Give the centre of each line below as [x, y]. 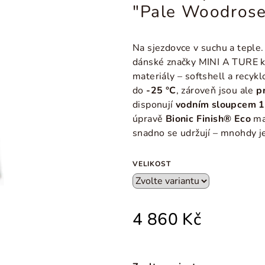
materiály [155, 76]
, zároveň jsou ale [216, 91]
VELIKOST [152, 164]
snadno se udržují [173, 133]
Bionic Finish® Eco [208, 119]
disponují [154, 105]
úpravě [149, 119]
